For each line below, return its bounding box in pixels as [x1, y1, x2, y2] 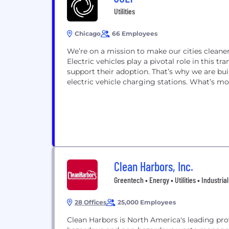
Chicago [75, 30, 101, 37]
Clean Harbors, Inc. [114, 159, 193, 174]
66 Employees [112, 30, 157, 37]
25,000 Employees [118, 198, 176, 206]
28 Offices [75, 198, 106, 206]
